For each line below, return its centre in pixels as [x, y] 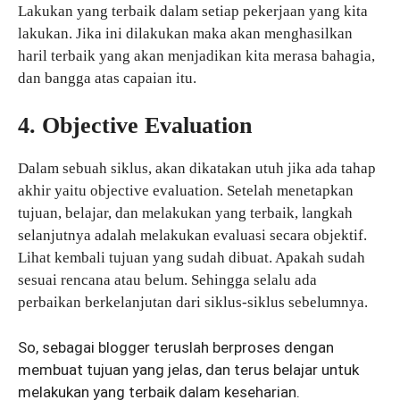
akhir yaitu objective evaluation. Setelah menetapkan [186, 191]
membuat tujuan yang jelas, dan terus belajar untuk [188, 369]
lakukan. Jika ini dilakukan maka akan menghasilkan [185, 33]
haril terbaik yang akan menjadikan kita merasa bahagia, [196, 55]
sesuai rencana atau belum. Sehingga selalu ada [167, 280]
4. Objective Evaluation [135, 126]
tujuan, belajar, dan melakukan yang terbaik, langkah [185, 213]
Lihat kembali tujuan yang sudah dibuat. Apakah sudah [192, 258]
